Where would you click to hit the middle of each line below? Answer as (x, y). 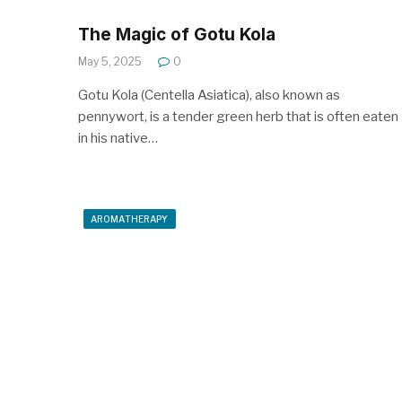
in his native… (118, 138)
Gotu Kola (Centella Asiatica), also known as (209, 95)
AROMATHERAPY (130, 218)
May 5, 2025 (110, 61)
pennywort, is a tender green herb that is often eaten (238, 116)
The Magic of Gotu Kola (177, 34)
